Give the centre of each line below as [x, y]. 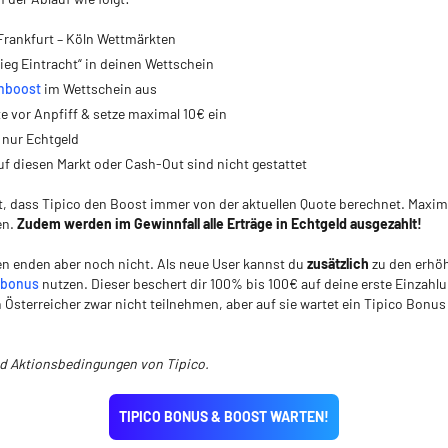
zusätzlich [338, 263]
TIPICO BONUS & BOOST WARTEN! [224, 416]
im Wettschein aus [99, 88]
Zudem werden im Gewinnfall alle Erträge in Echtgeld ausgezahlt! [219, 223]
